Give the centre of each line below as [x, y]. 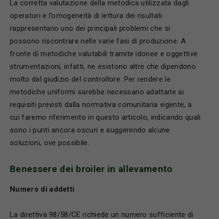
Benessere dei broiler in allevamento [91, 169]
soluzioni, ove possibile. [50, 143]
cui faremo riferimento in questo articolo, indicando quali [105, 117]
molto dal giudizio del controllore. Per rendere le [90, 79]
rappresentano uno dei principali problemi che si [90, 28]
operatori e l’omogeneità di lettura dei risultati [86, 16]
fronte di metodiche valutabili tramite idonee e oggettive [104, 54]
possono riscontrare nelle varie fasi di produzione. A [98, 41]
